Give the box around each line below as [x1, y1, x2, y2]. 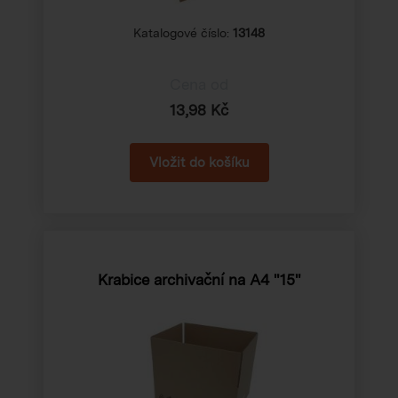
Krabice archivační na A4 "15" [97, 270, 301, 289]
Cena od [170, 75, 228, 93]
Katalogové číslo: [133, 25, 233, 40]
